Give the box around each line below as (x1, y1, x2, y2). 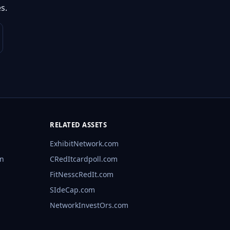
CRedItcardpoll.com (50, 154, 118, 164)
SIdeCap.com (50, 185, 95, 195)
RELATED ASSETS (50, 120, 107, 130)
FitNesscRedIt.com (50, 169, 114, 180)
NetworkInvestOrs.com (50, 200, 129, 210)
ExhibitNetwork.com (50, 139, 119, 149)
